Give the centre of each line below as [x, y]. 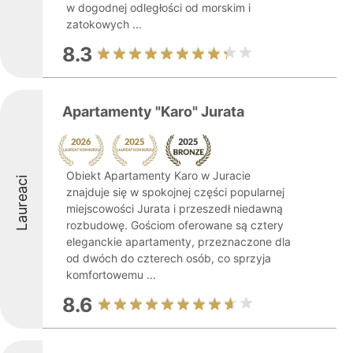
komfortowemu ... [111, 275]
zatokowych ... [104, 24]
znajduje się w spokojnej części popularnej [175, 192]
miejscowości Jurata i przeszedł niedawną [175, 208]
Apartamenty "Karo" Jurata [153, 111]
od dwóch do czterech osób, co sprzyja [169, 258]
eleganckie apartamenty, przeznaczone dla [178, 242]
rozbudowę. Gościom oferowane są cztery [175, 225]
